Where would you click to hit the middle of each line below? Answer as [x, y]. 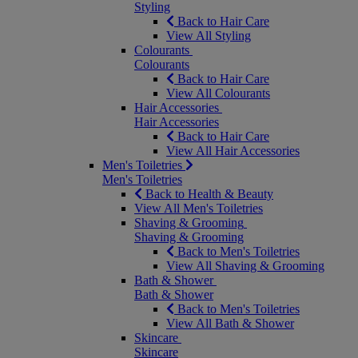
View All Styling [209, 36]
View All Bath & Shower [230, 323]
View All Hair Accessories [233, 151]
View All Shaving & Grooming [245, 266]
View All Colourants [218, 93]
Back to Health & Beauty [209, 194]
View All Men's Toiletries [199, 208]
